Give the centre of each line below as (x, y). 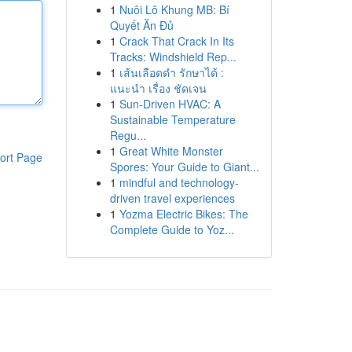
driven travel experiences (172, 198)
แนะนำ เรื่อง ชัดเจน (158, 88)
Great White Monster (171, 151)
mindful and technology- (179, 182)
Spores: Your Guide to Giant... (184, 167)
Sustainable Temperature (172, 119)
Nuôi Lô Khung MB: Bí (174, 9)
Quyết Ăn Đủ (141, 25)
